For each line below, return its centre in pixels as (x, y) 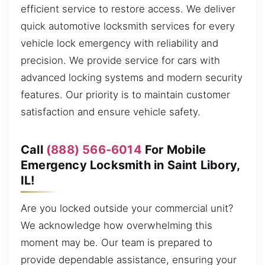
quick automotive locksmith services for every (128, 26)
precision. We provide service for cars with (120, 61)
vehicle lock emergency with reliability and (119, 43)
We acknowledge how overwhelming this (117, 226)
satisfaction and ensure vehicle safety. (111, 112)
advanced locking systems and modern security (132, 78)
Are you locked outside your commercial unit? (127, 209)
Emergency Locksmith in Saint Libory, (130, 165)
